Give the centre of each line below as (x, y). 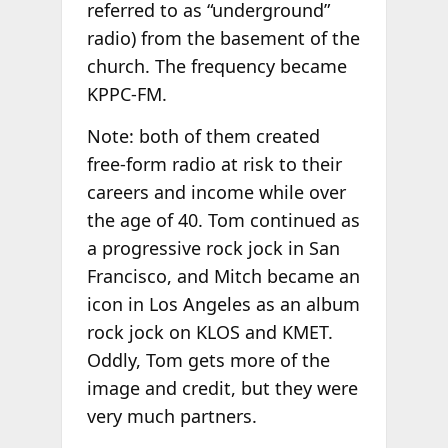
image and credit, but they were (222, 387)
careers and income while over (216, 191)
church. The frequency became (216, 66)
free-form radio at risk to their (214, 163)
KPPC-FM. (126, 94)
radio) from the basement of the (223, 38)
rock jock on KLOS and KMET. (209, 331)
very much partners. (171, 415)
